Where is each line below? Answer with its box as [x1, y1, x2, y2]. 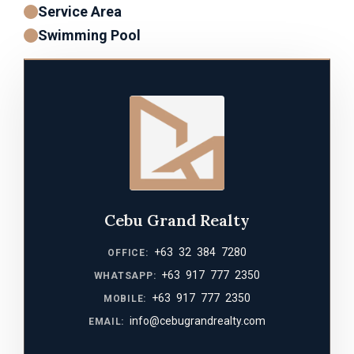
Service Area [38, 3, 122, 20]
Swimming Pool [38, 27, 141, 43]
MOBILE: [103, 293, 147, 304]
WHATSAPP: [93, 270, 156, 281]
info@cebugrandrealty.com [130, 314, 266, 327]
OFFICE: [107, 247, 149, 258]
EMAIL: [88, 316, 125, 327]
